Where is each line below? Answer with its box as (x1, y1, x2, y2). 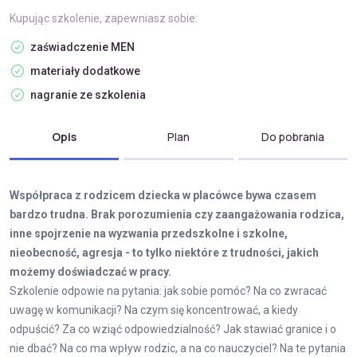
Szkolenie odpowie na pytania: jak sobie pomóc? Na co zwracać (10, 284, 327, 297)
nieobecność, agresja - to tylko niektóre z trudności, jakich (10, 246, 319, 259)
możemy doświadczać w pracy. (10, 265, 171, 278)
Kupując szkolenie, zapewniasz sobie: (10, 12, 198, 25)
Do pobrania (261, 128, 324, 144)
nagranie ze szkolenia (30, 88, 146, 101)
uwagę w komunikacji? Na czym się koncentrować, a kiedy (10, 304, 298, 316)
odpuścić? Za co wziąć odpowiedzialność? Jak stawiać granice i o (10, 323, 336, 335)
